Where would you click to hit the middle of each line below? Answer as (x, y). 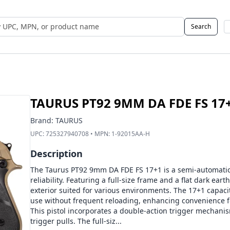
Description (56, 154)
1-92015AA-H (130, 134)
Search (201, 26)
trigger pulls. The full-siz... (76, 221)
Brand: (43, 120)
